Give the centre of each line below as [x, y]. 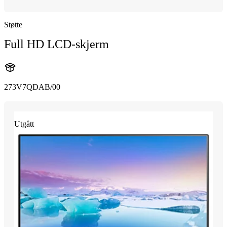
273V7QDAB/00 [32, 87]
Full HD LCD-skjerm [56, 44]
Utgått [24, 124]
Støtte [13, 25]
